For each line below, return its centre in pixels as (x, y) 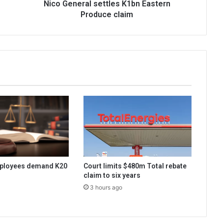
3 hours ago (106, 188)
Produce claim (107, 15)
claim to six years (112, 176)
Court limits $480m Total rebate (135, 166)
